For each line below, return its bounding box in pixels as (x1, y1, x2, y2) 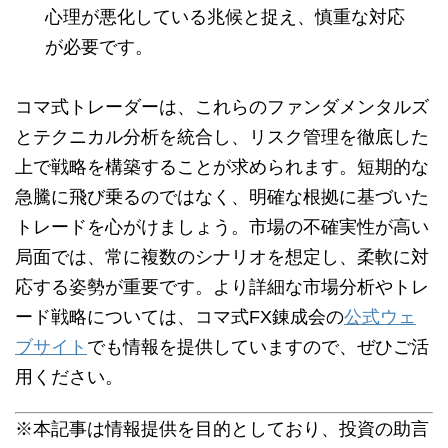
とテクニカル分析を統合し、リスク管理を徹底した (15, 127, 429, 148)
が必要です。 (45, 37, 153, 58)
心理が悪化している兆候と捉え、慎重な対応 (45, 7, 405, 28)
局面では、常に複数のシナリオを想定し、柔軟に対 (15, 247, 429, 268)
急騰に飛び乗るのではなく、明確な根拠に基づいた (15, 187, 429, 208)
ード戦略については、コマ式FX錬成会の (15, 307, 344, 328)
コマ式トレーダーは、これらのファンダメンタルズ (15, 97, 429, 118)
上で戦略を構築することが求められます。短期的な (15, 157, 429, 178)
